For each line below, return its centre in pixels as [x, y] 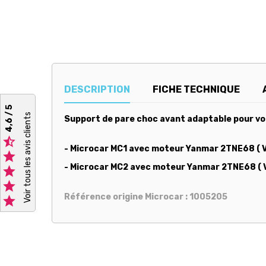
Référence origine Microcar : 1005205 [146, 197]
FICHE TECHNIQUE [197, 89]
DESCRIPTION [97, 89]
